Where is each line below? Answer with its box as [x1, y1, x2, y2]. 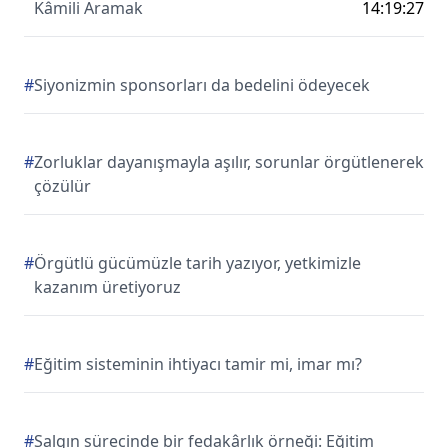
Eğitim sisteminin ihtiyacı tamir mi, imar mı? [34, 353, 362, 375]
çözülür [34, 175, 91, 197]
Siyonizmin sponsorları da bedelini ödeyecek [34, 74, 370, 96]
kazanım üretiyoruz [34, 276, 181, 298]
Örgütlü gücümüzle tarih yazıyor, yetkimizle [34, 252, 361, 274]
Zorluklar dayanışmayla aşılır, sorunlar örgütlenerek [34, 151, 424, 173]
